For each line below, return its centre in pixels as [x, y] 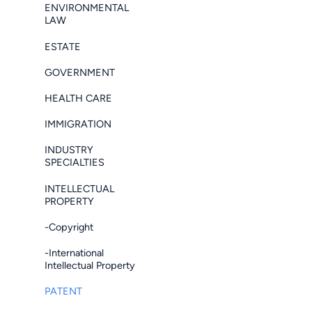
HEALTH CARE [78, 98]
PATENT [63, 291]
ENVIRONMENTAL [87, 8]
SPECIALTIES [75, 163]
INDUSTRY [69, 150]
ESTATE [63, 46]
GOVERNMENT [80, 72]
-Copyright [69, 227]
